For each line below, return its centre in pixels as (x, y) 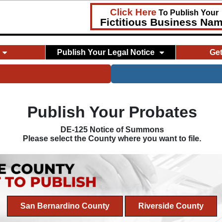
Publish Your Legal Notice (106, 52)
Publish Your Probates (112, 112)
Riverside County (171, 206)
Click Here (134, 12)
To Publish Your (188, 13)
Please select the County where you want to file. (112, 139)
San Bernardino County (65, 206)
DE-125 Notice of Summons (112, 130)
